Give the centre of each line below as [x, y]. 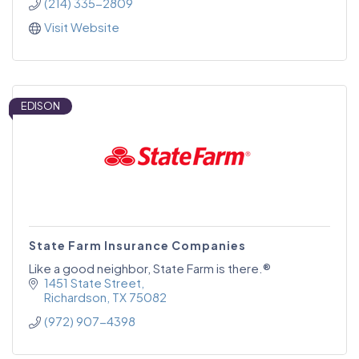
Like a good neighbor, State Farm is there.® [150, 268]
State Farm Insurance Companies [137, 245]
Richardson [75, 296]
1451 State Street [92, 282]
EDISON [40, 105]
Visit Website [81, 26]
